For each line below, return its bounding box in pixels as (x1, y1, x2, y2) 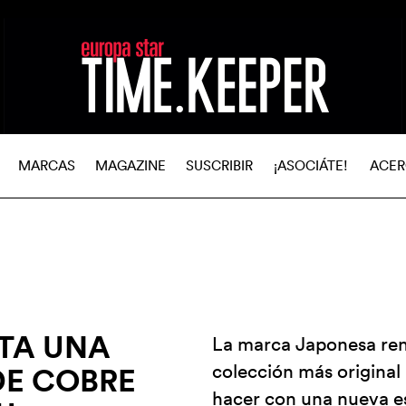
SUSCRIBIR (186, 157, 253, 174)
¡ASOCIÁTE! (274, 157, 348, 174)
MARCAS (17, 157, 75, 174)
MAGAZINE (94, 157, 166, 174)
